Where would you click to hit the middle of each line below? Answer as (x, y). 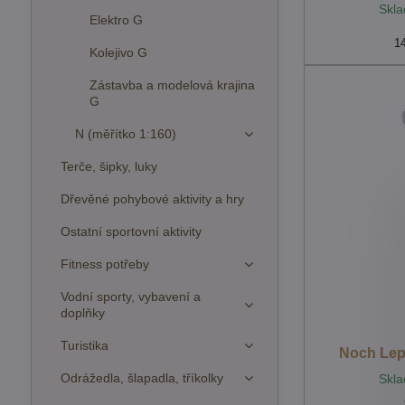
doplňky (82, 313)
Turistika (84, 345)
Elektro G (116, 20)
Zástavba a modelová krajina (172, 85)
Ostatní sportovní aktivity (131, 231)
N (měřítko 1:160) (125, 134)
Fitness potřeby (104, 264)
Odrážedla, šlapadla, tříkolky (141, 378)
